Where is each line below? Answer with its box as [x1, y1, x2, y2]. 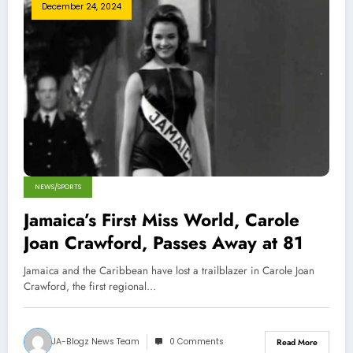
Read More [277, 336, 318, 348]
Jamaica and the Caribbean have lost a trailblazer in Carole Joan [24, 263, 314, 278]
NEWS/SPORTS [35, 182, 81, 191]
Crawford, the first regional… [24, 279, 156, 294]
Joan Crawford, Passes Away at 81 [24, 230, 303, 255]
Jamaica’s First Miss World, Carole [24, 207, 299, 232]
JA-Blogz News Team [52, 336, 139, 347]
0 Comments [169, 336, 224, 347]
